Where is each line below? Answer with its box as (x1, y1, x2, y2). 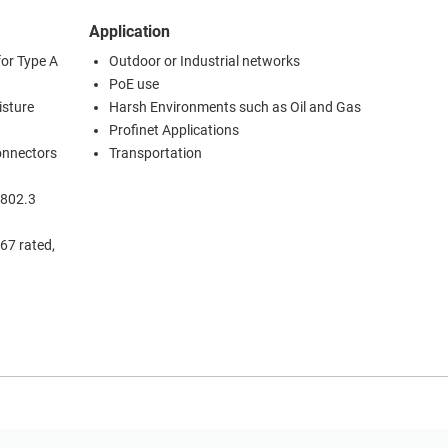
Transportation (109, 145, 202, 163)
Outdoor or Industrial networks (109, 53, 300, 71)
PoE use (109, 76, 159, 94)
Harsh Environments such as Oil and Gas (109, 99, 361, 117)
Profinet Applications (109, 122, 239, 140)
